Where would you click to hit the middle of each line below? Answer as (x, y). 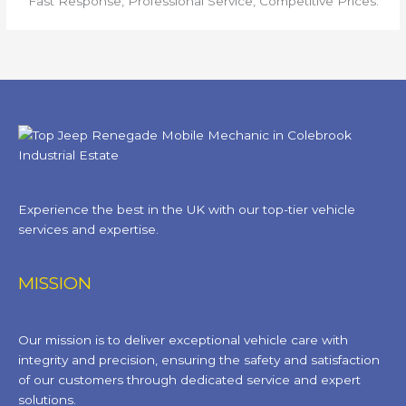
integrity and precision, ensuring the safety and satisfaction (199, 360)
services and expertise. (88, 229)
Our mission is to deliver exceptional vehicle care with (183, 340)
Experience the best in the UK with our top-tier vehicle (187, 209)
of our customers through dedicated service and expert (189, 380)
